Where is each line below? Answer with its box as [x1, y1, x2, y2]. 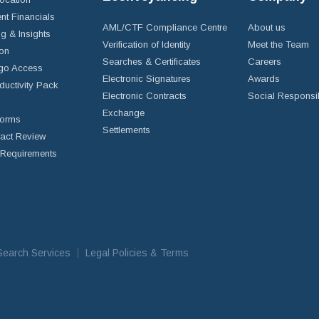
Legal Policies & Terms [85, 247, 189, 258]
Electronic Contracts [103, 90, 187, 101]
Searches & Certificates [103, 56, 201, 67]
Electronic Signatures [103, 73, 191, 84]
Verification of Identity [103, 39, 191, 50]
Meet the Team [248, 39, 309, 50]
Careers [248, 56, 281, 67]
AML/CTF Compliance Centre [103, 22, 227, 33]
